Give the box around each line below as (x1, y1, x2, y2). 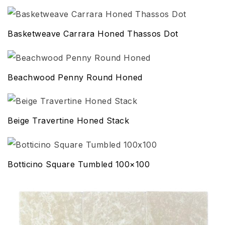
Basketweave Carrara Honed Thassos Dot (8, 28, 178, 39)
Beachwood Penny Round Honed (8, 72, 143, 82)
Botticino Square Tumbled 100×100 (8, 159, 150, 169)
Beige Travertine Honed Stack (8, 116, 129, 126)
